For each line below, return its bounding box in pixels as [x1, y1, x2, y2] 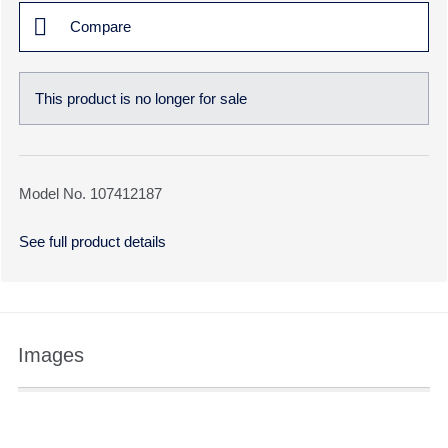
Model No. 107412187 [19, 185, 162, 202]
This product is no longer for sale [35, 90, 247, 107]
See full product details [19, 233, 166, 250]
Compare [70, 18, 131, 35]
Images [18, 344, 84, 366]
